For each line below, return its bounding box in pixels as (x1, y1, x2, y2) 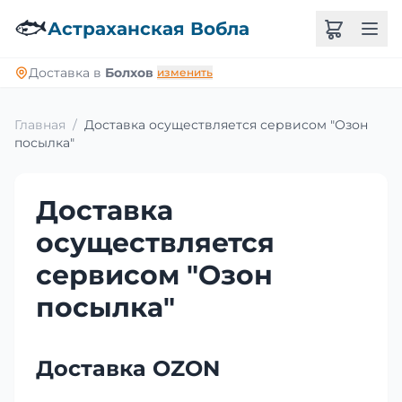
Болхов (105, 65, 153, 81)
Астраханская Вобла (48, 18, 249, 39)
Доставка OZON (36, 355, 220, 381)
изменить (157, 66, 213, 79)
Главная (14, 117, 66, 133)
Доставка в (29, 65, 105, 81)
